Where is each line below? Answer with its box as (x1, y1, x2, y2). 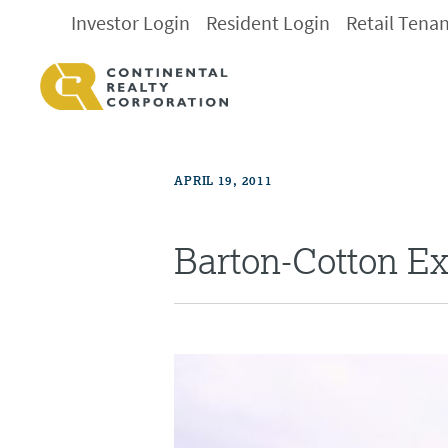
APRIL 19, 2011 (174, 172, 273, 190)
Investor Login (71, 10, 191, 37)
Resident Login (206, 10, 331, 37)
